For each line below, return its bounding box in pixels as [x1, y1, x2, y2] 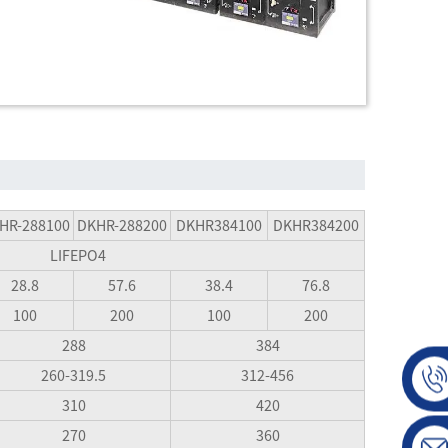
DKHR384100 [176, 214, 263, 235]
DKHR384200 [273, 214, 360, 235]
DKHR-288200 [77, 214, 168, 235]
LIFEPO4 [49, 244, 106, 265]
